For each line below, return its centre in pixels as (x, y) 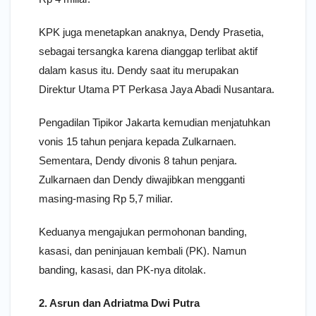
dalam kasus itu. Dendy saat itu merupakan (139, 70)
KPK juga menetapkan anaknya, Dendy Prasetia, (151, 32)
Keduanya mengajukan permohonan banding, (143, 231)
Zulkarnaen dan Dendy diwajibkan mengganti (142, 179)
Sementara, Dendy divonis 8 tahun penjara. (138, 160)
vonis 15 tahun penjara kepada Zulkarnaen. (138, 141)
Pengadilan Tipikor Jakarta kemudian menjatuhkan (154, 122)
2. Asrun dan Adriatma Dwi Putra (119, 303)
